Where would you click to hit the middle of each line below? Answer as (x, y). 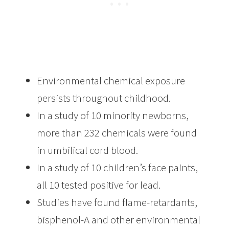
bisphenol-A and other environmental (119, 219)
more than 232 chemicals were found (117, 132)
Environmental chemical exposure (111, 80)
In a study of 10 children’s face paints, (118, 167)
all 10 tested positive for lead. (99, 185)
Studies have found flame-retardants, (117, 202)
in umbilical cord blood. (88, 150)
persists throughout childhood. (104, 98)
